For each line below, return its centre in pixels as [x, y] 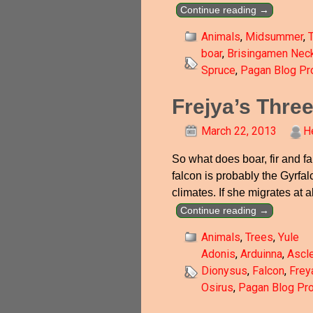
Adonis [218, 254]
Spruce [218, 70]
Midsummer [274, 37]
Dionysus [224, 271]
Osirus [217, 287]
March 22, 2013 [239, 131]
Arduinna [261, 254]
